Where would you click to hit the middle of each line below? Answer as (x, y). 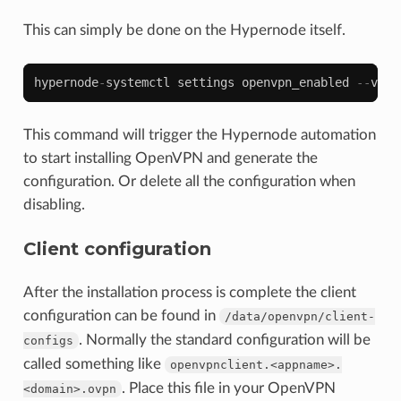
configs (48, 340)
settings (205, 82)
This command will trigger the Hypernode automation (199, 134)
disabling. (54, 204)
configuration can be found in (121, 315)
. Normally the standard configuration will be (224, 339)
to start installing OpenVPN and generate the (170, 158)
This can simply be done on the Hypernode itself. (184, 30)
